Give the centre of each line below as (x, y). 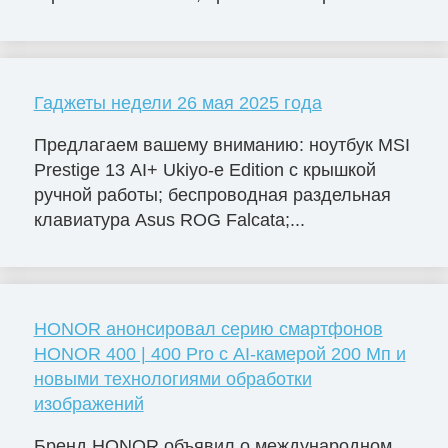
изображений (88, 404)
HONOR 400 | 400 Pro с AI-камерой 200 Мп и (219, 354)
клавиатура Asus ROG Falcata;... (169, 220)
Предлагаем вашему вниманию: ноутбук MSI (221, 145)
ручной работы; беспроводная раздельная (212, 195)
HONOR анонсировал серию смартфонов (208, 329)
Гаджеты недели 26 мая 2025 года (177, 103)
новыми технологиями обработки (172, 379)
